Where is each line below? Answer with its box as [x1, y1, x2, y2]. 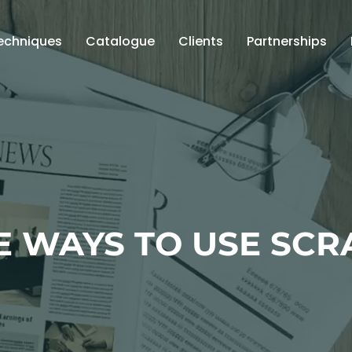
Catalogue [85, 32, 155, 51]
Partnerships [246, 32, 327, 51]
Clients [178, 32, 223, 51]
